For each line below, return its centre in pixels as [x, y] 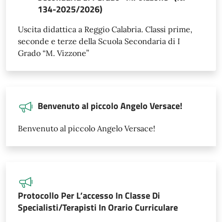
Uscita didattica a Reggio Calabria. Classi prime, [105, 29]
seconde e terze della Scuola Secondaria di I [99, 41]
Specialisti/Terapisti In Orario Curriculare [98, 207]
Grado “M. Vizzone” [54, 53]
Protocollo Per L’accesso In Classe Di [89, 195]
